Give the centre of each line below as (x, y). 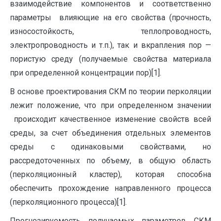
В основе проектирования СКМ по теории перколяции (110, 92)
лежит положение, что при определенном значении (110, 105)
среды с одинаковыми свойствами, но (110, 147)
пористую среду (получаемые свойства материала (110, 59)
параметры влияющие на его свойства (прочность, (110, 18)
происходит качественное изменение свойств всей (110, 119)
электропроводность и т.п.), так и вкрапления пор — (110, 45)
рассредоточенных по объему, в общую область (110, 161)
